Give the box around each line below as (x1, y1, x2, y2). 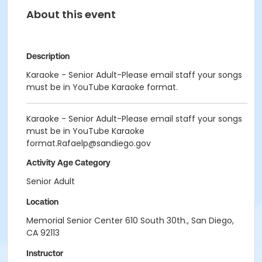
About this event (26, 7, 116, 22)
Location (26, 197, 58, 206)
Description (26, 51, 70, 61)
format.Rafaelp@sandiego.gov (26, 137, 151, 149)
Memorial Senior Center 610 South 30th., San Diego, (26, 215, 234, 226)
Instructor (26, 249, 63, 258)
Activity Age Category (26, 158, 111, 167)
